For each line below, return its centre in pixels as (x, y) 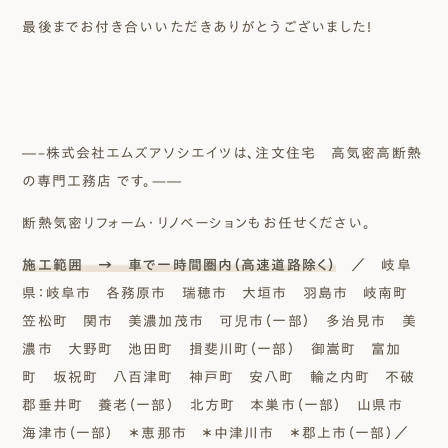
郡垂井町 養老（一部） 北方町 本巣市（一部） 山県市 (220, 405)
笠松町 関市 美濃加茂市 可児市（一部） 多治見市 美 (219, 321)
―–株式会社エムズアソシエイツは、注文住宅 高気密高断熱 (222, 153)
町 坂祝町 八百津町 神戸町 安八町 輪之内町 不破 (219, 377)
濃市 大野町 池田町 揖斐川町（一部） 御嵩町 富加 (212, 349)
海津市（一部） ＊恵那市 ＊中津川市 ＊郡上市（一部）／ (223, 433)
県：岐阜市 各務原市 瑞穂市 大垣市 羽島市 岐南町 (223, 293)
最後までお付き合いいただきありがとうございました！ (198, 27)
